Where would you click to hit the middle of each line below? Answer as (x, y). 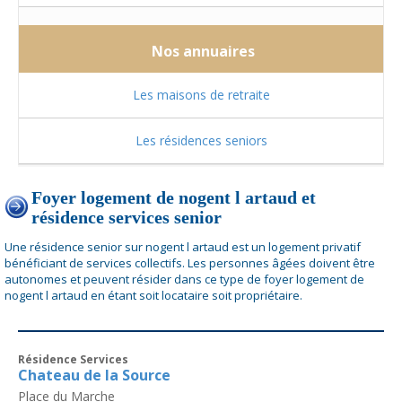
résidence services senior (127, 217)
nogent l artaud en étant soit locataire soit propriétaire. (153, 295)
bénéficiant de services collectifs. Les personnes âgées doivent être (190, 263)
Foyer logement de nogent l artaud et (174, 197)
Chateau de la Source (94, 375)
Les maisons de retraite (201, 95)
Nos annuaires (201, 51)
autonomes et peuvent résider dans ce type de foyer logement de (184, 279)
